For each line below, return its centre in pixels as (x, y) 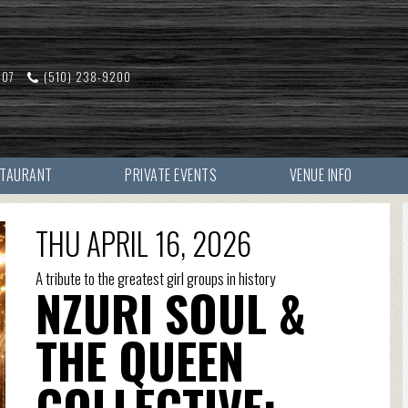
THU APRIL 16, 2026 (143, 244)
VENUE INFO (321, 175)
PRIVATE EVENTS (171, 175)
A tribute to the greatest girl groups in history (155, 278)
